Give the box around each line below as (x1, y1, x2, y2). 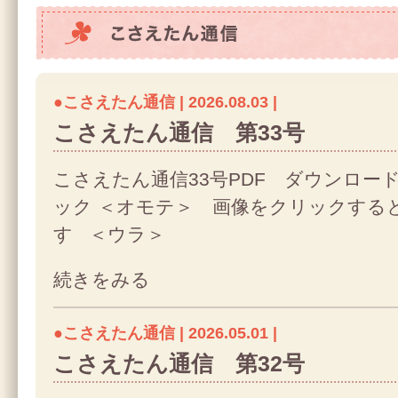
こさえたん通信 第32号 (53, 352, 305, 376)
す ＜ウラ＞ (53, 224, 176, 244)
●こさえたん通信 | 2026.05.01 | (53, 324, 277, 342)
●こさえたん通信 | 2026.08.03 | (53, 93, 277, 111)
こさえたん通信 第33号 (53, 121, 305, 145)
